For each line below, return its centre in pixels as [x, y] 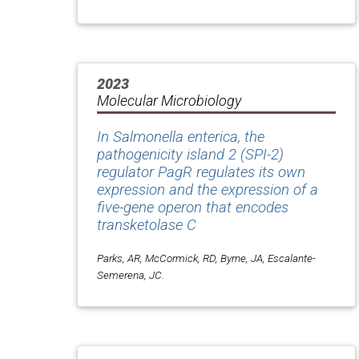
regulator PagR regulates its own [201, 172]
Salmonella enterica [175, 137]
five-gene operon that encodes [193, 207]
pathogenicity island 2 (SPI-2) [190, 154]
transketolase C [147, 225]
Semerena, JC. [131, 274]
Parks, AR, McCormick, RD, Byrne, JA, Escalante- [206, 258]
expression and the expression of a [208, 190]
